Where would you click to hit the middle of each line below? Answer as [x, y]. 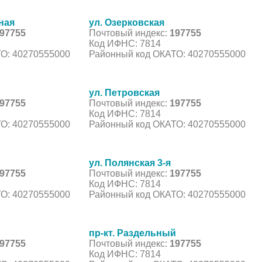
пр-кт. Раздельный [132, 233]
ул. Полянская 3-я [130, 163]
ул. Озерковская [127, 22]
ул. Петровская [124, 92]
